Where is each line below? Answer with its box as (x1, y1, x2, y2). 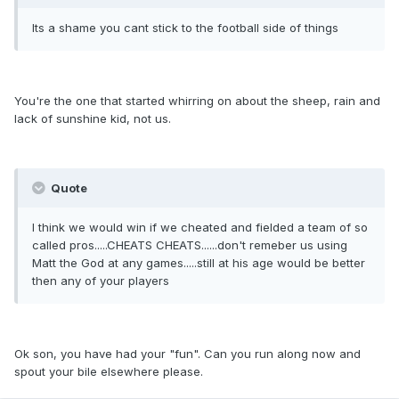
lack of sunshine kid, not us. (14, 111, 171, 126)
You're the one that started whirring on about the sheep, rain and (14, 94, 380, 109)
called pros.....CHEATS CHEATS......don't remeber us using (32, 238, 347, 253)
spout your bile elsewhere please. (14, 364, 203, 379)
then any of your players (32, 273, 169, 289)
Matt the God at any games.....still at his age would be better (32, 256, 365, 271)
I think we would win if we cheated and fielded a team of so (32, 220, 368, 235)
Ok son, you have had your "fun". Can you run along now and (14, 346, 361, 362)
